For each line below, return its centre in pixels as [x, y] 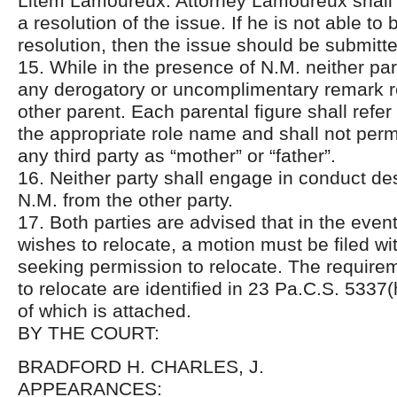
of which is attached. [105, 311]
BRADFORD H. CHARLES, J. [141, 366]
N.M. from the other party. [125, 200]
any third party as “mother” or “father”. [177, 156]
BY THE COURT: [89, 333]
